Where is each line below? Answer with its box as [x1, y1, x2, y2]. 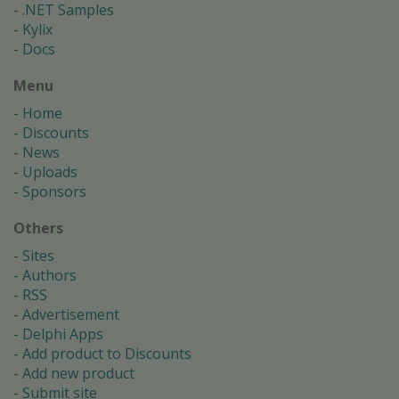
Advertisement [22, 304, 119, 324]
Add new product [22, 362, 134, 383]
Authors [22, 265, 77, 285]
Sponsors [22, 181, 86, 201]
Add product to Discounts [22, 343, 191, 363]
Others [13, 217, 63, 238]
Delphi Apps [22, 323, 103, 344]
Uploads [22, 161, 77, 182]
